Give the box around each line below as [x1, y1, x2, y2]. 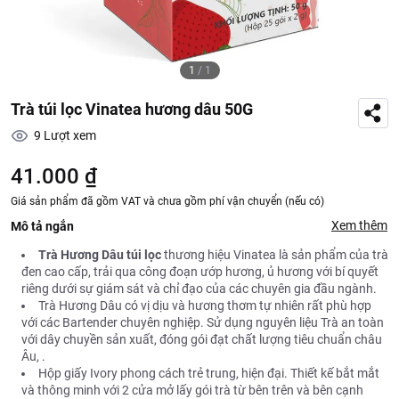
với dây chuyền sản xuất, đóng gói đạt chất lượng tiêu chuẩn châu [21, 332, 382, 346]
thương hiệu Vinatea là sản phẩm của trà [161, 248, 388, 262]
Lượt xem [44, 128, 96, 142]
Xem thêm [331, 218, 387, 232]
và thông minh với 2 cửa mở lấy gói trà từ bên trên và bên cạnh [21, 383, 363, 397]
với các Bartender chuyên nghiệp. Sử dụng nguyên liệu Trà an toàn [21, 315, 384, 330]
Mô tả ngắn [11, 218, 74, 233]
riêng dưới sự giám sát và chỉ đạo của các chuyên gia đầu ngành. [21, 281, 377, 296]
